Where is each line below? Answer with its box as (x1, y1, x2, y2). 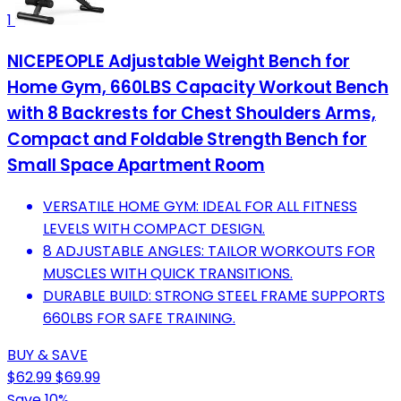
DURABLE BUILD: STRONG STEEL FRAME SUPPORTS (43, 285, 385, 306)
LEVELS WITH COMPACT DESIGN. (43, 218, 265, 239)
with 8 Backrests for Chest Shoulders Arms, (7, 101, 376, 126)
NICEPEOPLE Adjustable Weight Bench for (7, 49, 350, 74)
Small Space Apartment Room (7, 153, 265, 178)
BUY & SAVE (7, 344, 88, 365)
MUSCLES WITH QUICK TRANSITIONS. (43, 262, 293, 284)
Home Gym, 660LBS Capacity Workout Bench (7, 75, 388, 100)
